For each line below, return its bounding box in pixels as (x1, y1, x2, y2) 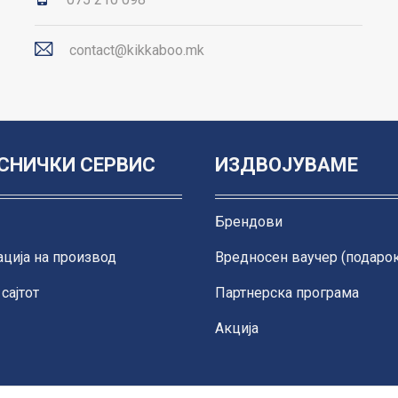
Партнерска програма (214, 283, 359, 301)
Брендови (214, 212, 283, 230)
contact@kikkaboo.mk (69, 41, 205, 59)
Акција (214, 319, 259, 337)
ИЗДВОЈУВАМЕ (214, 153, 358, 176)
